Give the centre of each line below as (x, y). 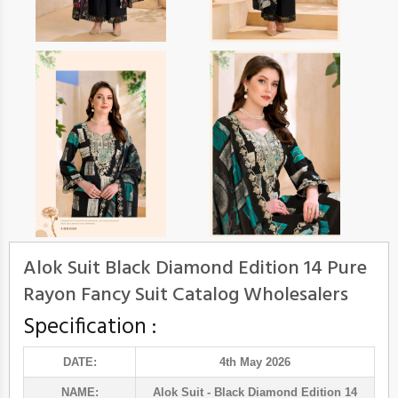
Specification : (90, 328)
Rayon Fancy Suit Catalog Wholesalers (186, 296)
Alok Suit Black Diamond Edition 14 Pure (195, 269)
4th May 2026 (255, 362)
